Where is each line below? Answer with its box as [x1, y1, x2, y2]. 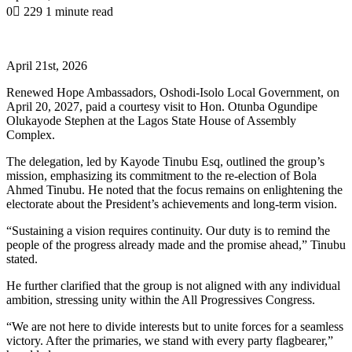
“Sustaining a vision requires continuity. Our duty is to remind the [6, 223, 330, 237]
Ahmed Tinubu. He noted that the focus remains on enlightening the [6, 182, 343, 196]
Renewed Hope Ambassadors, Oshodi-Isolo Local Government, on [6, 85, 339, 99]
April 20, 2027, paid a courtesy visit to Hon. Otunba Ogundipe [6, 99, 317, 113]
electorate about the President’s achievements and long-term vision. [6, 196, 337, 211]
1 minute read [46, 4, 113, 18]
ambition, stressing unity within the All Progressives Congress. [6, 292, 315, 306]
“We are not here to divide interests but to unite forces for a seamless [6, 319, 343, 333]
